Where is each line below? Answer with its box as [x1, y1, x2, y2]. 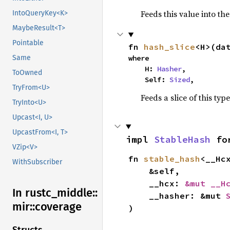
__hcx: [148, 178, 185, 189]
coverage [35, 200, 82, 214]
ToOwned [12, 68, 42, 78]
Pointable [12, 39, 44, 48]
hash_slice [143, 42, 195, 52]
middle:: [57, 186, 98, 200]
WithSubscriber [12, 158, 62, 167]
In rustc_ [12, 186, 57, 200]
